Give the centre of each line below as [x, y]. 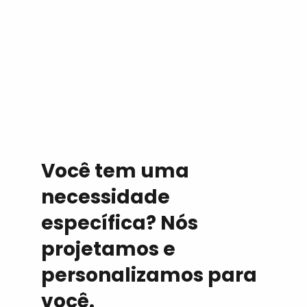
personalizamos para [149, 275]
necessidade [106, 197]
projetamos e [108, 249]
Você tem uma [115, 171]
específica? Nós [120, 223]
